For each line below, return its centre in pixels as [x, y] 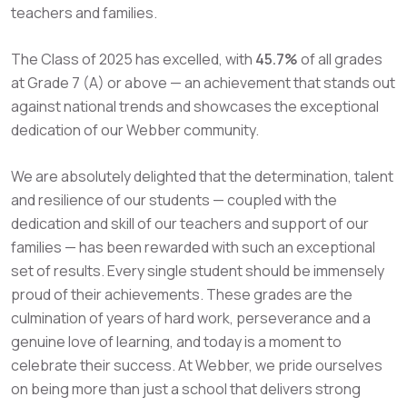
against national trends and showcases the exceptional [195, 106]
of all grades [340, 59]
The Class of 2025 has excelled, [118, 59]
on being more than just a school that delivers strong [186, 389]
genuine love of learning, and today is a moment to [176, 342]
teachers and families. [84, 13]
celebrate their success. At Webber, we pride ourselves [197, 365]
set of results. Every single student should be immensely [198, 271]
